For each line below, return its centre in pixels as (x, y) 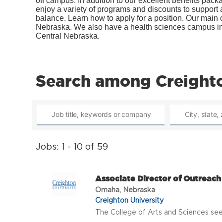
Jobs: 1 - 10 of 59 (72, 147)
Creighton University (129, 200)
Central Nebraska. (68, 36)
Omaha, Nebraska (125, 190)
